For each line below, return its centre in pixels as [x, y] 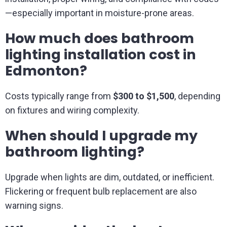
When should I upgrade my [101, 136]
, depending [197, 96]
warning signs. [34, 205]
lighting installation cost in [101, 54]
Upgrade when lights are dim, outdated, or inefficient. [110, 177]
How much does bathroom [100, 38]
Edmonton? [46, 71]
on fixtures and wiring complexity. [72, 110]
